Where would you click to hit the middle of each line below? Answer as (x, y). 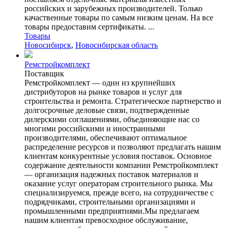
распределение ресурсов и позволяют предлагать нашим (123, 147)
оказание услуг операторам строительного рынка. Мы (119, 183)
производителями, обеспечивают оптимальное (106, 137)
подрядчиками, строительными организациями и (110, 202)
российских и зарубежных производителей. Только (113, 8)
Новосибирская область (117, 45)
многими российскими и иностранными (95, 128)
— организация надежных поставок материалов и (111, 174)
